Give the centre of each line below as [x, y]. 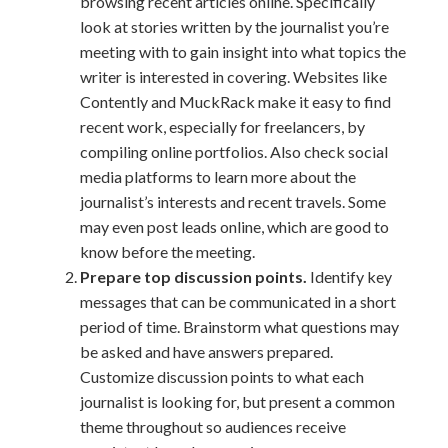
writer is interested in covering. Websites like [233, 76]
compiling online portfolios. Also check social [234, 151]
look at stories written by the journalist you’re [234, 26]
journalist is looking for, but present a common [237, 401]
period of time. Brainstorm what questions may [239, 326]
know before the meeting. [167, 251]
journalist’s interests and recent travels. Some [233, 201]
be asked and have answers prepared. [206, 351]
